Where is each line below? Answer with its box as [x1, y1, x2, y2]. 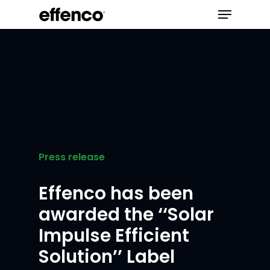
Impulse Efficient [39, 223, 190, 248]
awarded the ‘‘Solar [39, 202, 215, 227]
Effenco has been [39, 181, 194, 206]
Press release [39, 150, 105, 164]
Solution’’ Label [39, 244, 175, 269]
